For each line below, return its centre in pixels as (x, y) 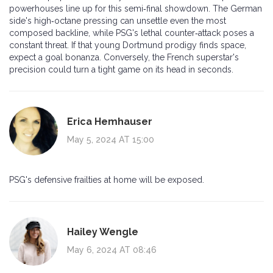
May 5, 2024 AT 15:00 (111, 139)
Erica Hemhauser (110, 121)
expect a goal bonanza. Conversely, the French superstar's (124, 58)
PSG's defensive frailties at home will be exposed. (107, 180)
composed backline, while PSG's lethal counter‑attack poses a (132, 33)
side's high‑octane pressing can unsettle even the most (118, 21)
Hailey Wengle (103, 232)
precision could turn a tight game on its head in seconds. (121, 70)
